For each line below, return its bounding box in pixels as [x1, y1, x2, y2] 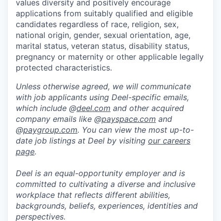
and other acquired [110, 103, 184, 113]
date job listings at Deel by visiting [16, 136, 148, 146]
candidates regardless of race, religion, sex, [16, 19, 179, 30]
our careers [148, 136, 190, 146]
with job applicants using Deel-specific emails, [16, 92, 189, 103]
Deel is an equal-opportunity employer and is [16, 168, 185, 179]
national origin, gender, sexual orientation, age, [16, 30, 190, 40]
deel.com [76, 103, 110, 113]
